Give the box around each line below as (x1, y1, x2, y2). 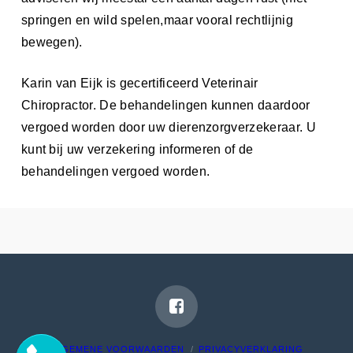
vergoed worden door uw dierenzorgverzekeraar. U (20, 120, 316, 134)
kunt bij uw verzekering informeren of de (20, 142, 254, 156)
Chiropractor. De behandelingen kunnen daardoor (20, 98, 310, 112)
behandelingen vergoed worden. (20, 164, 210, 178)
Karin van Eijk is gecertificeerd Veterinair (20, 76, 258, 90)
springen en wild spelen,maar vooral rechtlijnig (20, 13, 293, 27)
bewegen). (20, 35, 83, 49)
